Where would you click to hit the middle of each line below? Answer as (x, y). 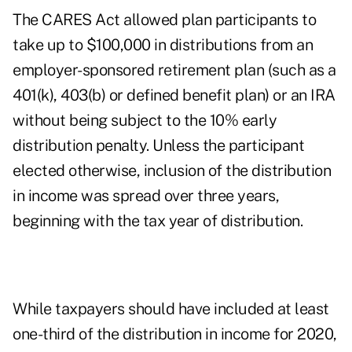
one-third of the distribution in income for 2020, (175, 334)
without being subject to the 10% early (145, 121)
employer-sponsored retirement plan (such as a (174, 70)
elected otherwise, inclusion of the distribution (172, 171)
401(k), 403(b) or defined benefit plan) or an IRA (174, 95)
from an (284, 45)
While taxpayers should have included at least (171, 309)
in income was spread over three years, (146, 196)
